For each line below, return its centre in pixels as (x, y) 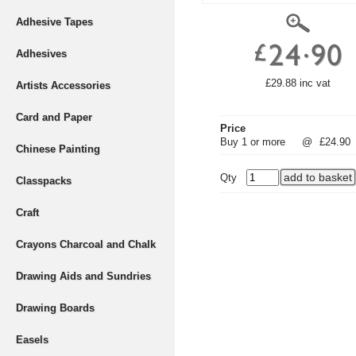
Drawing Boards (55, 308)
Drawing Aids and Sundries (83, 276)
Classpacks (44, 181)
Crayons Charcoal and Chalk (86, 244)
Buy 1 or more (253, 142)
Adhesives (41, 54)
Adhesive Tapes (54, 22)
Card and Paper (54, 117)
